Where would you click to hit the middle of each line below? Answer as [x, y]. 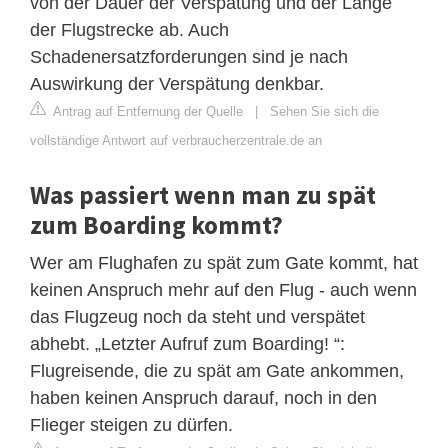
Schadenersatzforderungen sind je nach [189, 56]
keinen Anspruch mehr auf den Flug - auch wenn [223, 289]
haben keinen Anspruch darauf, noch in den [203, 397]
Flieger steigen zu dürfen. [131, 424]
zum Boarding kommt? [156, 224]
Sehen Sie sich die [324, 111]
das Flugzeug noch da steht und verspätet [197, 316]
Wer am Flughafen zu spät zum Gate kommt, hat [224, 262]
